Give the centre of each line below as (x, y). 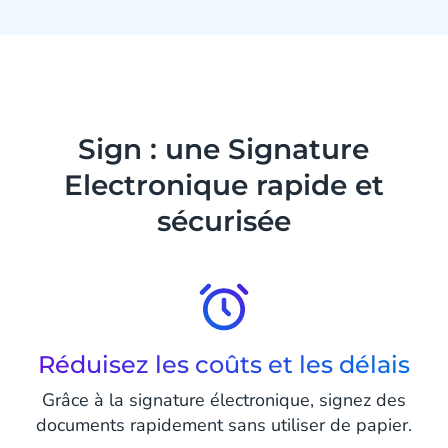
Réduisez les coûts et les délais (223, 364)
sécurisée (223, 220)
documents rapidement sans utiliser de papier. (223, 424)
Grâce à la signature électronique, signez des (223, 399)
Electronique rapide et (223, 184)
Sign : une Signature (224, 148)
